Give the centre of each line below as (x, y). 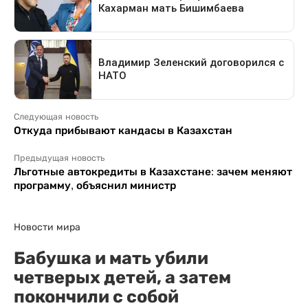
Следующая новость (56, 117)
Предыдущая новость (59, 158)
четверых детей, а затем (122, 277)
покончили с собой (96, 296)
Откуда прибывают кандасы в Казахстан (123, 130)
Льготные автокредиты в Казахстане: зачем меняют (153, 171)
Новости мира (47, 227)
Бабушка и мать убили (111, 257)
